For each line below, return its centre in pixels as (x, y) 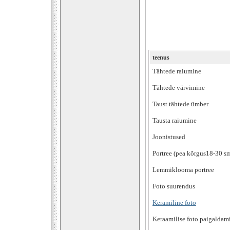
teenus (161, 57)
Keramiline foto (174, 203)
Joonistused (169, 137)
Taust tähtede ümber (180, 104)
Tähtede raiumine (177, 71)
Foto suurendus (174, 186)
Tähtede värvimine (179, 88)
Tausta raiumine (175, 121)
